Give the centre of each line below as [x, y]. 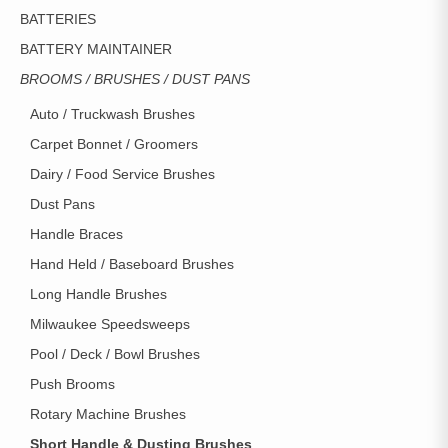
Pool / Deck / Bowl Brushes [115, 354]
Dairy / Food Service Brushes [122, 174]
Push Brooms [72, 384]
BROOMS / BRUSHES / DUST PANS [135, 79]
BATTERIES [58, 19]
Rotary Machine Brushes [108, 414]
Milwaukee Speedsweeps [110, 324]
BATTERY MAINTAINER [96, 49]
